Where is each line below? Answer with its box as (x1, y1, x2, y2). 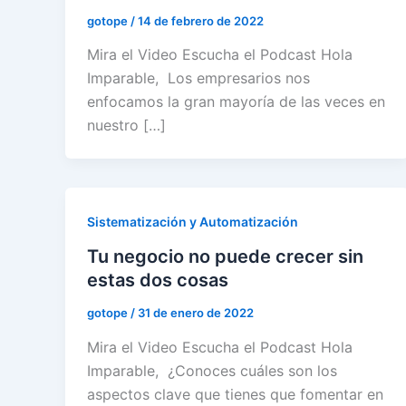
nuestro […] (87, 116, 166, 135)
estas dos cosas (87, 269, 228, 292)
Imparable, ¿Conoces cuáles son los (87, 361, 337, 380)
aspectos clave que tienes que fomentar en (87, 384, 383, 403)
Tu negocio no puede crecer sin (87, 246, 363, 268)
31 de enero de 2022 (138, 305, 254, 321)
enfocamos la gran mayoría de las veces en (87, 92, 385, 111)
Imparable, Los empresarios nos (87, 69, 310, 88)
